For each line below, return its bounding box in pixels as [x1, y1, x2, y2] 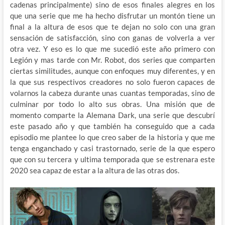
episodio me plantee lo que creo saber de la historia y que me [10, 133, 215, 142]
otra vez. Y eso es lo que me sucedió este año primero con [10, 44, 215, 54]
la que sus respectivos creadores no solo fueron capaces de [10, 77, 215, 87]
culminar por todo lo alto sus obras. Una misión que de [10, 99, 215, 109]
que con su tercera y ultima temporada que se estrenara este [10, 155, 215, 164]
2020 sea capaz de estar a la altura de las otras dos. [10, 166, 179, 175]
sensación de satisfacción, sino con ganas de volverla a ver [10, 33, 215, 43]
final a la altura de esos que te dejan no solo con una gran [10, 22, 215, 32]
